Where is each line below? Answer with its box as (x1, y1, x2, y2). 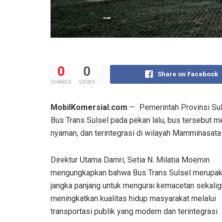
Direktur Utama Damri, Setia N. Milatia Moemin (51, 155, 210, 165)
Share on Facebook (157, 70, 218, 78)
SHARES (51, 78, 71, 85)
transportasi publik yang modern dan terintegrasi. (51, 206, 219, 216)
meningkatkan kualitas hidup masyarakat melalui (51, 193, 216, 203)
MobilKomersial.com (51, 102, 127, 112)
